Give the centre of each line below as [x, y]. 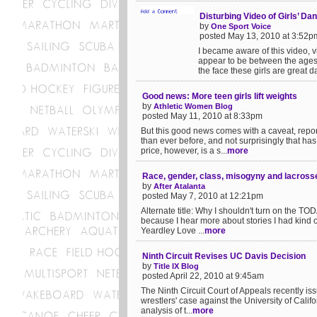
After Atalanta [179, 186]
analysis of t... [167, 311]
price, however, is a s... [184, 151]
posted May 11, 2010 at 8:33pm [202, 116]
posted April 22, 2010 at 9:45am [203, 276]
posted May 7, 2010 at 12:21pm [203, 196]
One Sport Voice [241, 26]
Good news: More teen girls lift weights [220, 96]
